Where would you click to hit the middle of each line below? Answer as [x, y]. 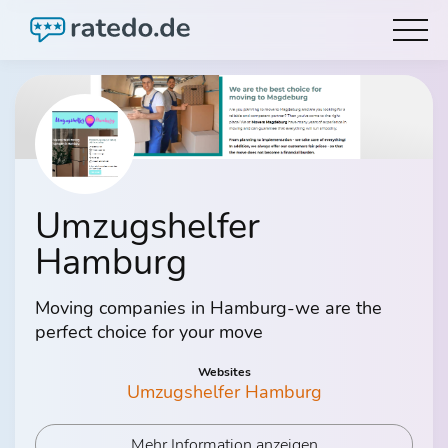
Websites [224, 371]
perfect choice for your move [149, 331]
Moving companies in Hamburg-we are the [208, 307]
